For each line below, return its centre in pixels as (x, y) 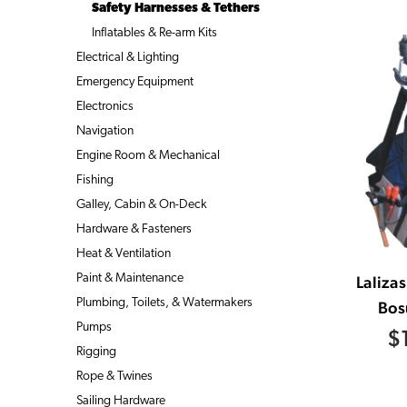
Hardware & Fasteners (134, 229)
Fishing (95, 180)
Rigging (96, 352)
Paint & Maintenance (130, 278)
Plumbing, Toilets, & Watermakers (164, 303)
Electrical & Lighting (128, 57)
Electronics (105, 106)
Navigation (105, 131)
